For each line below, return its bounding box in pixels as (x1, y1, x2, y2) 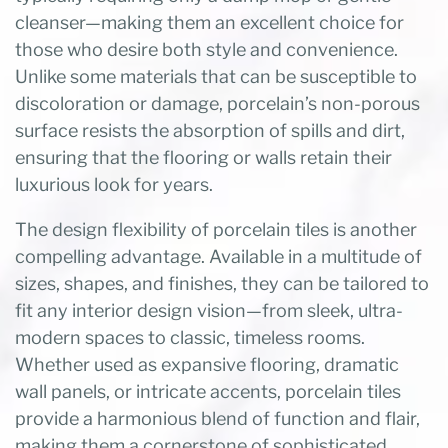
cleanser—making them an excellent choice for (15, 12, 404, 34)
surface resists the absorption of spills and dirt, (15, 120, 405, 142)
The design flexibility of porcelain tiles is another (15, 219, 417, 241)
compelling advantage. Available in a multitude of (15, 246, 422, 268)
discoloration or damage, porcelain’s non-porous (15, 93, 420, 115)
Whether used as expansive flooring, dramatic (15, 354, 399, 376)
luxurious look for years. (15, 174, 213, 196)
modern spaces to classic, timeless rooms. (15, 327, 365, 349)
